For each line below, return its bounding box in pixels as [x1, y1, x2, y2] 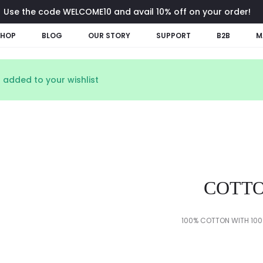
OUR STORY [88, 31, 130, 41]
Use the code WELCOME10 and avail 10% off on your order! [4, 6, 251, 18]
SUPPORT [156, 31, 191, 41]
